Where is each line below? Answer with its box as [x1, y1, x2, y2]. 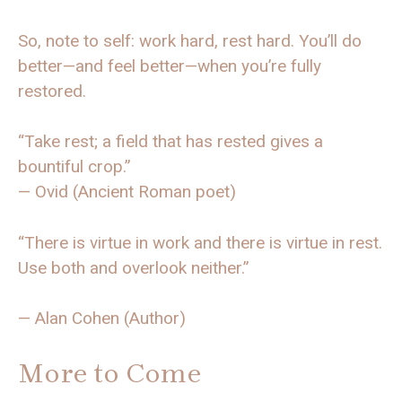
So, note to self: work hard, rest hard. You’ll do [18, 30, 362, 51]
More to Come [18, 356, 201, 389]
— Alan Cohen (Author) [18, 308, 186, 329]
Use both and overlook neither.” [18, 257, 249, 278]
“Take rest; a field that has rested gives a [18, 131, 323, 153]
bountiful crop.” [18, 156, 131, 178]
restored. [18, 80, 86, 101]
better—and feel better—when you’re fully [18, 55, 321, 76]
